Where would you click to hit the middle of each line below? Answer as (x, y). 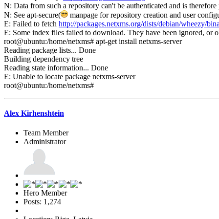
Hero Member (45, 193)
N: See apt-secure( (32, 15)
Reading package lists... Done (50, 50)
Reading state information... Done (56, 68)
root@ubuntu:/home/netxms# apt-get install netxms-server (93, 42)
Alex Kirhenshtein (34, 113)
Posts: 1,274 (42, 201)
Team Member (46, 132)
